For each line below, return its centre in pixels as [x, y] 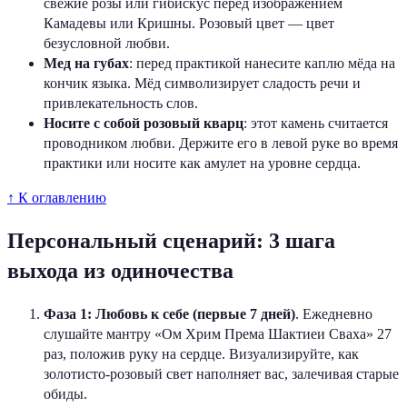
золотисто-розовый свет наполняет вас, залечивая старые [221, 373]
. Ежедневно [334, 313]
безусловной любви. [107, 43]
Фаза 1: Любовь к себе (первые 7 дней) [169, 313]
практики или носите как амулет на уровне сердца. [202, 163]
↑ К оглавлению [57, 197]
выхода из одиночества [120, 270]
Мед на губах [86, 63]
